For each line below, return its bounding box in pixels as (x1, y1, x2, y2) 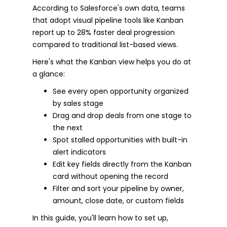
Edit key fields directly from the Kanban (53, 159, 192, 169)
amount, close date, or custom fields (53, 195, 184, 206)
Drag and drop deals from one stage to (53, 110, 192, 121)
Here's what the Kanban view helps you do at (32, 56, 191, 67)
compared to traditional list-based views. (32, 39, 178, 50)
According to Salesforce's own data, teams (32, 3, 185, 13)
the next (53, 122, 83, 133)
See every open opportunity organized (53, 86, 188, 96)
